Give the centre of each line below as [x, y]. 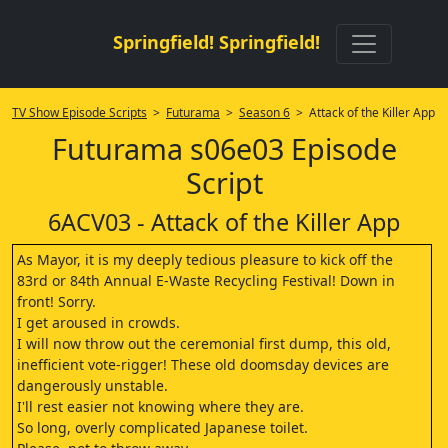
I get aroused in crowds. [98, 322]
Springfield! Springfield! [216, 42]
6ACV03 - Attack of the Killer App [224, 222]
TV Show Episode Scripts [79, 112]
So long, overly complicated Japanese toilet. [162, 427]
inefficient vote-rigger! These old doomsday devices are [203, 364]
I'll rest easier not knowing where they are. [160, 406]
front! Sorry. [56, 301]
